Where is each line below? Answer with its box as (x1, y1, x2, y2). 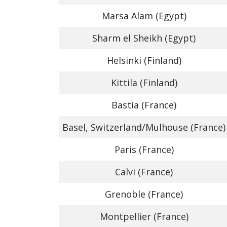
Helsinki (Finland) (106, 54, 181, 66)
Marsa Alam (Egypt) (101, 10, 186, 22)
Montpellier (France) (99, 210, 188, 222)
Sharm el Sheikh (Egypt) (92, 32, 196, 44)
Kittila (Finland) (110, 77, 177, 89)
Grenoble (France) (105, 188, 183, 200)
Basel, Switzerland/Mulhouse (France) (62, 121, 225, 133)
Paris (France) (114, 143, 174, 156)
